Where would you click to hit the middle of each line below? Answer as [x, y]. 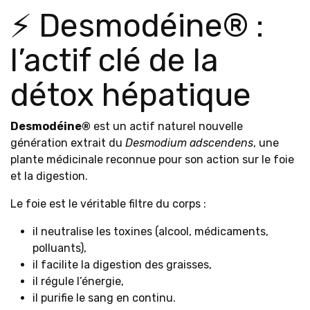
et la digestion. [49, 176]
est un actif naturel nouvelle [167, 126]
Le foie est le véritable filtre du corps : [108, 204]
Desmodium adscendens [189, 143]
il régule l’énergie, [78, 281]
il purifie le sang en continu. [104, 298]
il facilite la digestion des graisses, [122, 265]
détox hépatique [131, 95]
